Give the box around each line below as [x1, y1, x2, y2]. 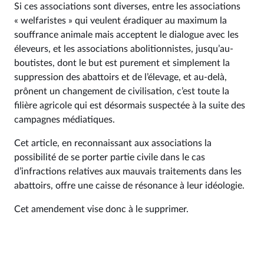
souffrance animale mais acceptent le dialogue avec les [14, 30, 239, 39]
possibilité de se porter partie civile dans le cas [14, 153, 205, 162]
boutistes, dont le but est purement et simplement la [14, 58, 230, 68]
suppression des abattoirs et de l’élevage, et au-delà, [14, 72, 227, 82]
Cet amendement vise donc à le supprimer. [14, 204, 189, 214]
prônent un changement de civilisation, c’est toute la [14, 87, 229, 96]
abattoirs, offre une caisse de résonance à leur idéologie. [14, 181, 245, 190]
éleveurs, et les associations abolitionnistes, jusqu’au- [14, 44, 233, 54]
